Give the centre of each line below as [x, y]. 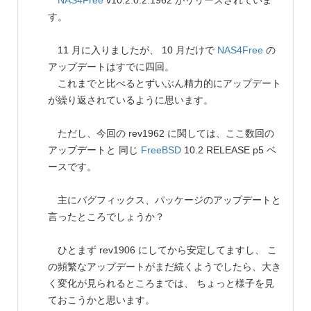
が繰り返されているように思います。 [131, 100]
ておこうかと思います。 [101, 300]
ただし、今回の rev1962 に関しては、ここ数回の [161, 134]
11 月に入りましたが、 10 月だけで [133, 50]
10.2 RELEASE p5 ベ [229, 150]
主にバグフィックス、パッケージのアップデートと [165, 200]
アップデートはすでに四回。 [111, 67]
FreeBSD [161, 150]
